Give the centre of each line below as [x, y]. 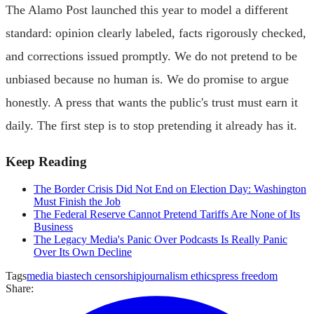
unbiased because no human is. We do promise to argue [147, 79]
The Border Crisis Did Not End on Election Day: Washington [170, 189]
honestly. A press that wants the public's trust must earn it [152, 102]
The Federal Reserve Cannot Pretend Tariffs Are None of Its [167, 214]
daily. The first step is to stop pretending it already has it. [151, 125]
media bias [50, 275]
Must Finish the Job [77, 201]
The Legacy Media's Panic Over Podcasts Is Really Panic [161, 239]
